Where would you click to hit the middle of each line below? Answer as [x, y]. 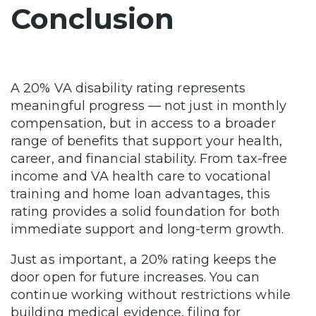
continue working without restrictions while [151, 295]
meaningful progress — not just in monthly [148, 106]
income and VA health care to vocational [141, 176]
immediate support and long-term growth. [147, 229]
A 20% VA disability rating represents [128, 88]
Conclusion [92, 19]
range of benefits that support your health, [146, 141]
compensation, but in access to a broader [143, 123]
